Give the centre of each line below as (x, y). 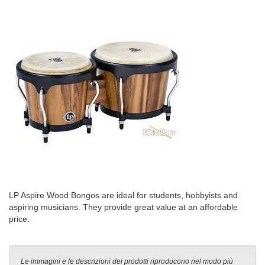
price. (19, 219)
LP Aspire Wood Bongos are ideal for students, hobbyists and (123, 195)
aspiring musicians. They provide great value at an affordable (123, 207)
